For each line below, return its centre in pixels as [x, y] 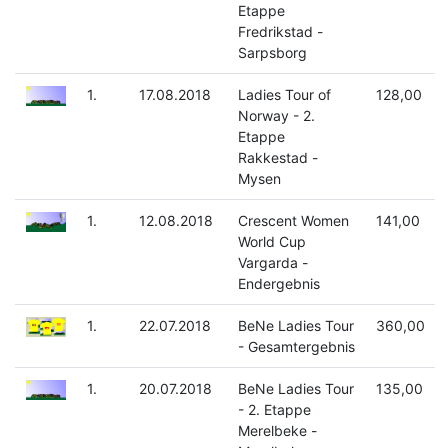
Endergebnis [278, 284]
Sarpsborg [272, 53]
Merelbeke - [277, 431]
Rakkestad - [277, 158]
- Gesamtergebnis [296, 347]
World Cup [271, 242]
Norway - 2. [276, 116]
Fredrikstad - [280, 32]
